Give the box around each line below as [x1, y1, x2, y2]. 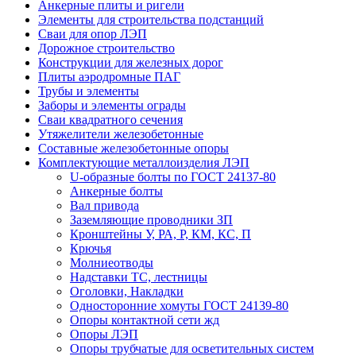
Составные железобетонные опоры [38, 141, 229, 155]
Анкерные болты [70, 184, 163, 198]
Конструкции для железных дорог [38, 55, 223, 69]
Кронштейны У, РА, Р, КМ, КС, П [70, 226, 251, 241]
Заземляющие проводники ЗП [70, 212, 233, 226]
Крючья [70, 241, 111, 255]
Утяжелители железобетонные [38, 126, 203, 141]
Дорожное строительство [38, 41, 175, 55]
